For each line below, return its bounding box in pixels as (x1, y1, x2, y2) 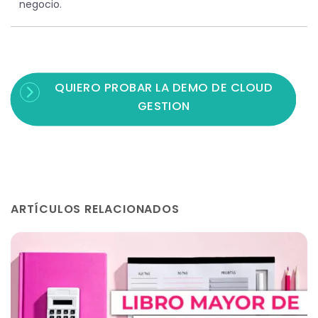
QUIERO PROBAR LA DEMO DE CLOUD (55, 79, 273, 97)
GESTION (137, 98, 190, 115)
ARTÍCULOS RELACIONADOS (11, 200, 180, 217)
